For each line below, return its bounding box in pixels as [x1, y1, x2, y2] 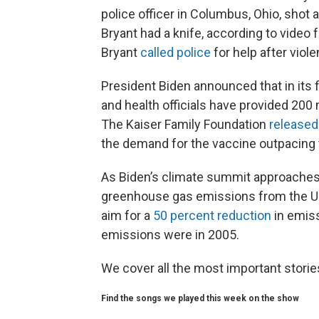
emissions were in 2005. [101, 227, 239, 243]
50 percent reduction [153, 208, 271, 224]
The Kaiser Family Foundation [101, 117, 269, 132]
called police [140, 45, 211, 61]
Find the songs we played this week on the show [101, 293, 299, 304]
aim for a [101, 208, 153, 224]
